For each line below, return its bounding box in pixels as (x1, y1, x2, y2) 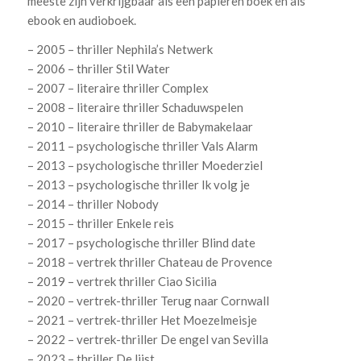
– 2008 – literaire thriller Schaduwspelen (27, 100, 243, 115)
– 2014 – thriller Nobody (27, 197, 159, 212)
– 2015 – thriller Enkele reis (27, 216, 174, 231)
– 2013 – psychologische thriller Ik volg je (27, 177, 250, 193)
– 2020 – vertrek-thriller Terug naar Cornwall (27, 293, 269, 309)
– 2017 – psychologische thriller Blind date (27, 235, 255, 251)
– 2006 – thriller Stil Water (27, 61, 170, 77)
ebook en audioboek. (27, 12, 136, 27)
